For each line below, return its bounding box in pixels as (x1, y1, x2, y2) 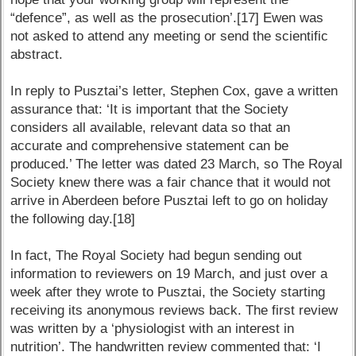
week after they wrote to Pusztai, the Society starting (10, 284, 326, 300)
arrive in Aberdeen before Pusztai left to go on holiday (10, 193, 329, 209)
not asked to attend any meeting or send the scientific (10, 29, 329, 44)
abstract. (10, 47, 64, 63)
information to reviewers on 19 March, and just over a (10, 266, 328, 282)
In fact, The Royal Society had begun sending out (10, 248, 303, 264)
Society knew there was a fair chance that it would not (10, 175, 331, 191)
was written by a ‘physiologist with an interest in (10, 321, 295, 337)
